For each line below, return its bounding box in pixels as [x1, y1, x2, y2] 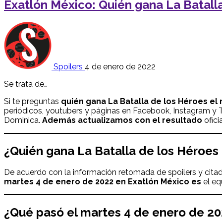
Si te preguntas [4, 96, 61, 106]
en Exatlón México [113, 177, 189, 187]
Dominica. [4, 115, 42, 125]
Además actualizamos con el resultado [42, 115, 202, 125]
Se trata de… [4, 79, 48, 89]
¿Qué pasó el [4, 205, 80, 220]
